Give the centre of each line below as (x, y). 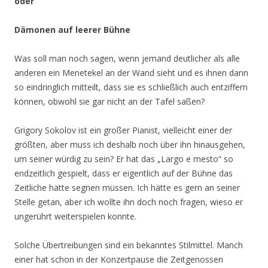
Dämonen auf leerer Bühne (72, 30)
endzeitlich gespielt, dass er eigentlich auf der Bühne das (124, 173)
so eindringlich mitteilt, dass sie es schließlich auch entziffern (131, 87)
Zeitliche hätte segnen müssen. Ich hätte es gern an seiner (127, 188)
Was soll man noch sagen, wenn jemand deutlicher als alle (127, 58)
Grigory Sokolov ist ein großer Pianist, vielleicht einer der (123, 130)
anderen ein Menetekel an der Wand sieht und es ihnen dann (131, 73)
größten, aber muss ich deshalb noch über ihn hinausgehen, (130, 144)
